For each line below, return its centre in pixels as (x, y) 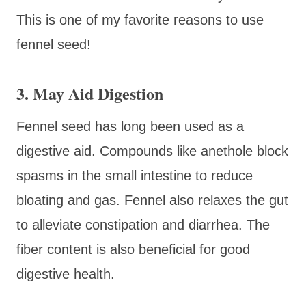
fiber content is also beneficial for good (133, 249)
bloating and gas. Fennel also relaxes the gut (152, 200)
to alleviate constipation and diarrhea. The (143, 224)
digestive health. (66, 274)
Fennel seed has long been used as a (130, 126)
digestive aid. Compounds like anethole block (152, 151)
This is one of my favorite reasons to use (140, 19)
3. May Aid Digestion (90, 93)
